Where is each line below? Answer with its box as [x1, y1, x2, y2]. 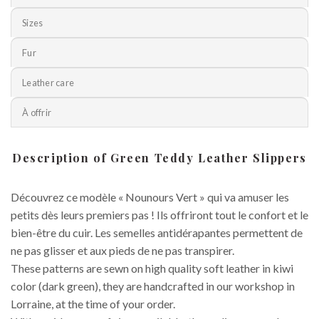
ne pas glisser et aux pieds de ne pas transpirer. [11, 244, 234, 258]
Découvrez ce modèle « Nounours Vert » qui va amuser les [11, 190, 289, 204]
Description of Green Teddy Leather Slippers [12, 150, 307, 166]
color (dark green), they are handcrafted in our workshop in [11, 279, 295, 293]
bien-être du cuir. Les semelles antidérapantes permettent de [11, 226, 303, 240]
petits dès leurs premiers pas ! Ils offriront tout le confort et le [11, 208, 308, 222]
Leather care [22, 77, 75, 89]
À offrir [22, 107, 52, 119]
